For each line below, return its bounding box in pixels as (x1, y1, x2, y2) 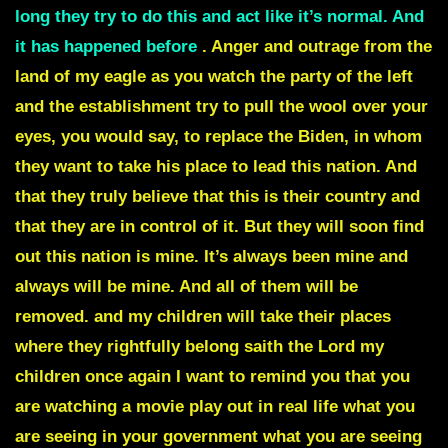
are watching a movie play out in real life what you (15, 397, 415, 417)
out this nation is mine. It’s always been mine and (15, 247, 408, 267)
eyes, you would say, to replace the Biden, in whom (15, 127, 422, 147)
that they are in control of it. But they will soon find (15, 217, 424, 237)
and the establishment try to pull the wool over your (15, 97, 428, 117)
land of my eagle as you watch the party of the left (15, 67, 413, 87)
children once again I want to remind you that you (15, 367, 410, 387)
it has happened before (15, 37, 197, 57)
